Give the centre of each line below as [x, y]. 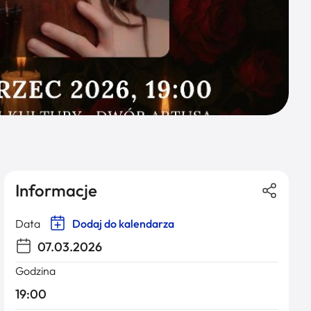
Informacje [56, 190]
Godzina [35, 271]
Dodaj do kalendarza [122, 224]
